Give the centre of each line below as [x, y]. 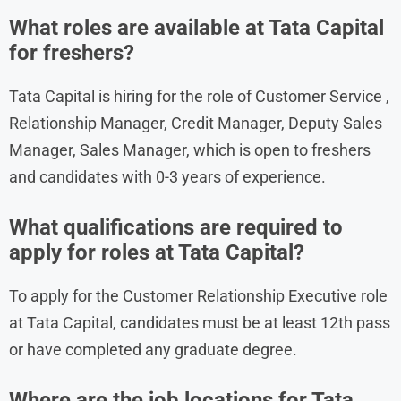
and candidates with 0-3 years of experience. [167, 176]
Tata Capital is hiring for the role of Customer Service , [199, 96]
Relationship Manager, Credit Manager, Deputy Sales [196, 123]
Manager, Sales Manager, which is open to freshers [190, 149]
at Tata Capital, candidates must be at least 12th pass [200, 322]
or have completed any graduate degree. [153, 349]
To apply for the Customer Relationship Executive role [198, 295]
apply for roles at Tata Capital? [157, 252]
